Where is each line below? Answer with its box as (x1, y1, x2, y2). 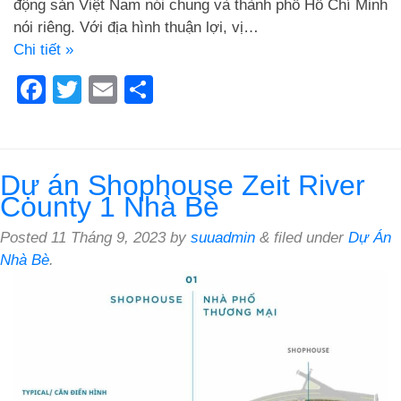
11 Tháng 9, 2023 (51, 229, 166, 247)
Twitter (81, 73, 166, 107)
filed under (269, 229, 348, 247)
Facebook (46, 73, 173, 107)
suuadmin (191, 229, 255, 247)
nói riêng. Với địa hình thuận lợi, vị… (13, 19, 259, 37)
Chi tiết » (13, 41, 73, 59)
